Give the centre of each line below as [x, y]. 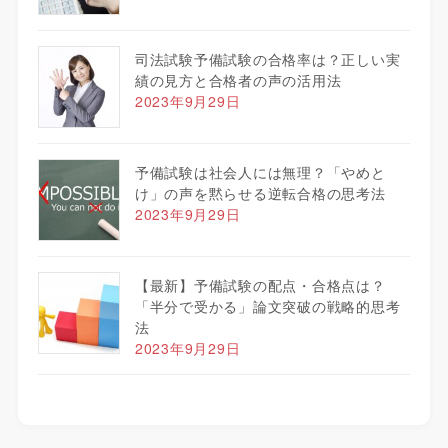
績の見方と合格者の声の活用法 [238, 79]
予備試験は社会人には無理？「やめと [260, 171]
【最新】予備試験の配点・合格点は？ [260, 284]
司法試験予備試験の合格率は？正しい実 [267, 58]
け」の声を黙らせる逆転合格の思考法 [260, 192]
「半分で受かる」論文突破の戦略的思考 [267, 305]
